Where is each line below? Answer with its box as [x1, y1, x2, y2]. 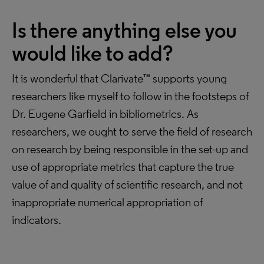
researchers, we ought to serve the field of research [12, 124, 252, 138]
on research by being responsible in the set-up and [12, 142, 248, 156]
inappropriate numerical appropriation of [12, 195, 203, 209]
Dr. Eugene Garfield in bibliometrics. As [12, 107, 199, 121]
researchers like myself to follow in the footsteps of [12, 89, 249, 103]
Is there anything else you [12, 18, 237, 43]
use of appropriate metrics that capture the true [12, 160, 234, 174]
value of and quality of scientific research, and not [12, 177, 243, 192]
